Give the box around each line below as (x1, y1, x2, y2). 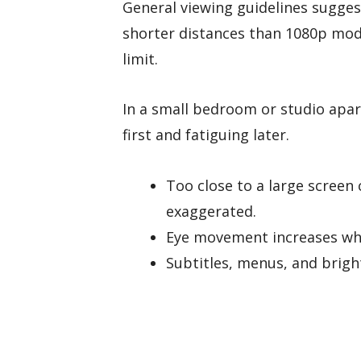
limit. (122, 48, 158, 68)
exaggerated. (166, 201, 256, 221)
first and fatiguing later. (122, 125, 289, 145)
